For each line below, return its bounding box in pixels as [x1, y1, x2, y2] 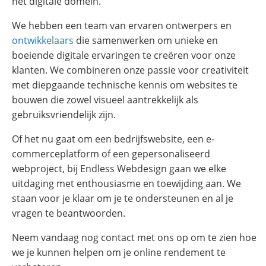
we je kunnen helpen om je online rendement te [12, 246, 226, 259]
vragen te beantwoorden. [12, 207, 125, 220]
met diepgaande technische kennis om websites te [12, 78, 237, 92]
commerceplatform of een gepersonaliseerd [12, 147, 210, 161]
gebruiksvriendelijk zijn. [12, 108, 116, 122]
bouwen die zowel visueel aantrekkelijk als [12, 93, 198, 107]
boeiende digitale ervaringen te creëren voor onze [12, 49, 236, 62]
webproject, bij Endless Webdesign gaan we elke [12, 162, 226, 176]
